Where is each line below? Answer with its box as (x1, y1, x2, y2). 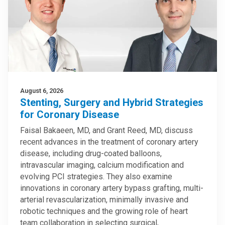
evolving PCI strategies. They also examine (20, 172, 172, 181)
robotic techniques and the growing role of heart (20, 206, 188, 216)
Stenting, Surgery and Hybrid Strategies (20, 96, 203, 108)
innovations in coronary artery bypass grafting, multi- (20, 183, 203, 193)
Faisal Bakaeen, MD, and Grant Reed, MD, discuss (20, 126, 193, 135)
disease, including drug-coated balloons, (20, 149, 162, 158)
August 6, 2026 (20, 87, 63, 94)
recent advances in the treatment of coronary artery (20, 137, 198, 147)
